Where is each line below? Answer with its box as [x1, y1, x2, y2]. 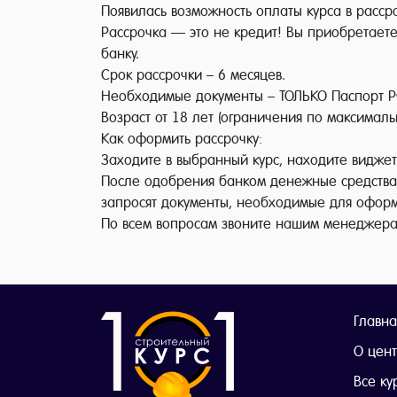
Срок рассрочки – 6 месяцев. [101, 66, 285, 83]
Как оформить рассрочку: [101, 130, 262, 147]
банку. [101, 45, 139, 62]
